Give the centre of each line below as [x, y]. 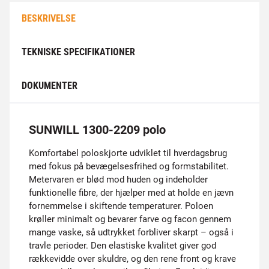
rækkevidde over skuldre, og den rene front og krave [132, 259]
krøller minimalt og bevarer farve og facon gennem [130, 219]
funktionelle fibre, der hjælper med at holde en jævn [131, 193]
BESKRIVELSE [49, 18]
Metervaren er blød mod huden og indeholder [118, 180]
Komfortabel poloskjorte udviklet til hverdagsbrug [128, 153]
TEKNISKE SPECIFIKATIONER [78, 52]
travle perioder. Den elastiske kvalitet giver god [122, 246]
